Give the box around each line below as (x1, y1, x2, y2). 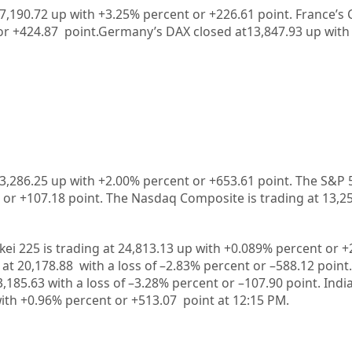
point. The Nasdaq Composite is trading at (68, 189, 322, 207)
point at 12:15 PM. (182, 291, 289, 310)
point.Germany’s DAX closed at (57, 23, 247, 41)
